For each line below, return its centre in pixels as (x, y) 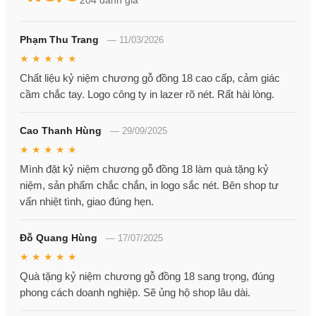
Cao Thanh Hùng (61, 131)
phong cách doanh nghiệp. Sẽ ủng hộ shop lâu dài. (135, 293)
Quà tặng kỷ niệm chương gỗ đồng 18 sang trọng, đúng (147, 276)
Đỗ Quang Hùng (59, 238)
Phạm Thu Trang (59, 40)
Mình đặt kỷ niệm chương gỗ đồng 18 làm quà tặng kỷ (144, 169)
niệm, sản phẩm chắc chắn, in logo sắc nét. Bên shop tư (149, 186)
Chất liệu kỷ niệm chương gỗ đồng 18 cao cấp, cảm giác (150, 78)
